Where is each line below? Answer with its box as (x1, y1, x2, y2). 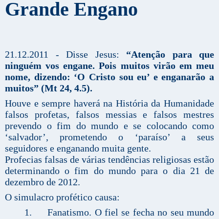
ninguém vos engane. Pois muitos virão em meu (5, 60, 214, 71)
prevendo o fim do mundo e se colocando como (5, 120, 214, 131)
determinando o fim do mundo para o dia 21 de (5, 165, 214, 176)
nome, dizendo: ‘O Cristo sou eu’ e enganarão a (5, 71, 214, 82)
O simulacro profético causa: (5, 191, 120, 202)
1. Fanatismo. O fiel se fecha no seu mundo (24, 206, 214, 218)
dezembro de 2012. (5, 176, 80, 187)
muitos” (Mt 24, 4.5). (5, 82, 92, 93)
